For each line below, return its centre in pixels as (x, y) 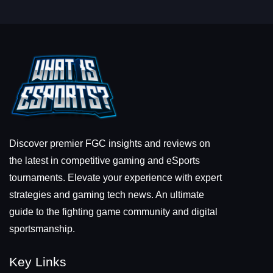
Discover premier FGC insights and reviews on (110, 143)
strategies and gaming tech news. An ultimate (107, 194)
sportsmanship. (42, 229)
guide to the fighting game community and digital (113, 211)
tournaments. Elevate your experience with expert (115, 177)
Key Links (38, 261)
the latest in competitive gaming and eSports (105, 160)
